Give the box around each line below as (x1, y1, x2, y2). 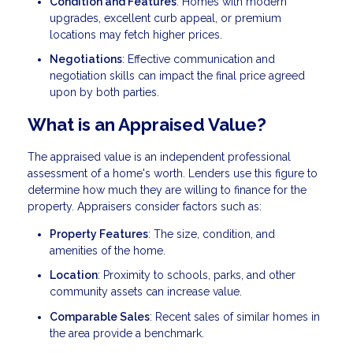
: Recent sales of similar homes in (150, 310, 320, 323)
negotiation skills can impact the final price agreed (50, 69, 305, 83)
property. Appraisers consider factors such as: (28, 199, 262, 213)
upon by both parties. (50, 86, 159, 99)
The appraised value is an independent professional (28, 150, 291, 163)
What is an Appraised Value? (28, 114, 266, 136)
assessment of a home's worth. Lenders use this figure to (28, 166, 318, 180)
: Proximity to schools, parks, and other (98, 269, 295, 282)
